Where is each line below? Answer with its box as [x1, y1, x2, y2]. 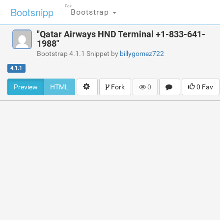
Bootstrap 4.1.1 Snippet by [37, 50, 120, 57]
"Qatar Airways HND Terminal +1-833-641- [37, 29, 205, 39]
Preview [14, 83, 38, 91]
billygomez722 [120, 50, 164, 57]
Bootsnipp [10, 5, 54, 19]
